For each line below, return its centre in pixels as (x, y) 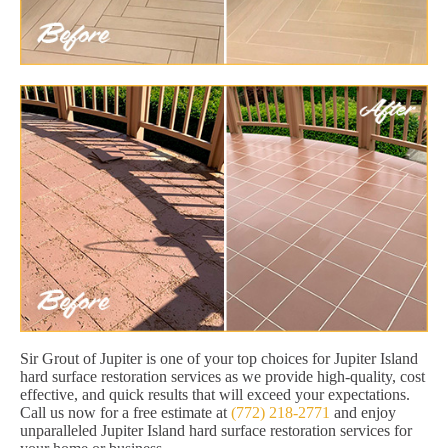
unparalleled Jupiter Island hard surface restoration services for (216, 431)
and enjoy (363, 413)
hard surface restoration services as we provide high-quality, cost (222, 377)
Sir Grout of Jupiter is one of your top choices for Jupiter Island (219, 359)
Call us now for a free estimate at (125, 413)
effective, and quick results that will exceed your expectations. (215, 395)
